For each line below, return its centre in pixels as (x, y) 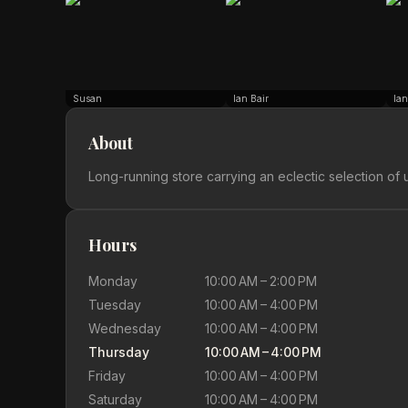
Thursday (119, 352)
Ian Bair (251, 98)
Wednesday (125, 328)
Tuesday (115, 305)
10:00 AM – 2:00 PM (261, 281)
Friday (107, 376)
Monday (113, 281)
